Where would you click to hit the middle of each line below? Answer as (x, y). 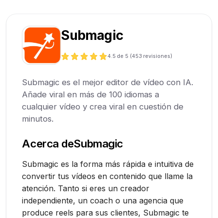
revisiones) (157, 56)
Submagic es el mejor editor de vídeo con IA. (108, 82)
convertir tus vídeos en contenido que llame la (108, 176)
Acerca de (48, 144)
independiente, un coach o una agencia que (103, 201)
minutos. (38, 119)
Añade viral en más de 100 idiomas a (91, 95)
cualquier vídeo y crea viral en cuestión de (103, 107)
